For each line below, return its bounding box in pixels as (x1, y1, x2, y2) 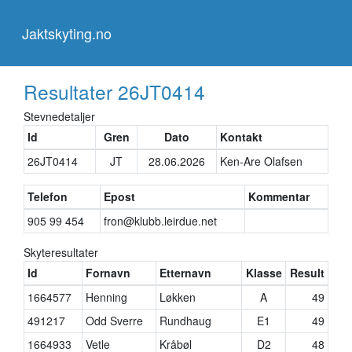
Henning (86, 289, 128, 305)
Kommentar (248, 189, 310, 204)
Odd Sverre (86, 313, 144, 328)
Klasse (245, 265, 282, 280)
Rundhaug (159, 313, 212, 328)
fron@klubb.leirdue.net (104, 213, 218, 229)
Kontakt (220, 129, 263, 145)
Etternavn (159, 265, 212, 280)
